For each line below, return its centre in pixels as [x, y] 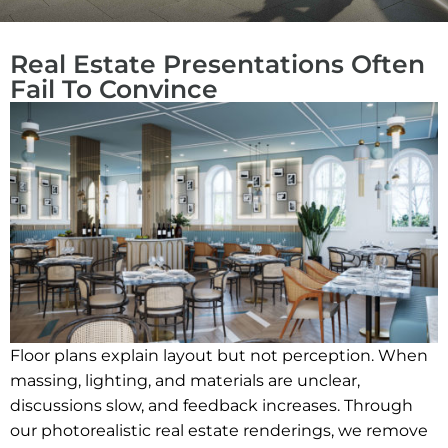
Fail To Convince [114, 89]
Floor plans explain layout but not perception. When [219, 355]
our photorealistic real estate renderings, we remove [219, 430]
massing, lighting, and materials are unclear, [185, 380]
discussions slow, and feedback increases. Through [211, 405]
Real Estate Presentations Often [217, 64]
